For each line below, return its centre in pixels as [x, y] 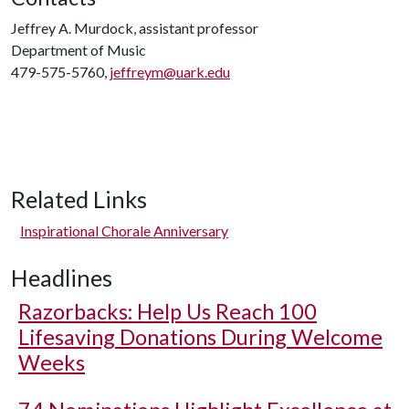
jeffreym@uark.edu [170, 72]
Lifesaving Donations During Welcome [200, 337]
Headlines [62, 278]
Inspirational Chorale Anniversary [124, 231]
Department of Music [79, 50]
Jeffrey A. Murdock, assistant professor [135, 28]
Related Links [79, 199]
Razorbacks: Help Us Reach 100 [168, 311]
